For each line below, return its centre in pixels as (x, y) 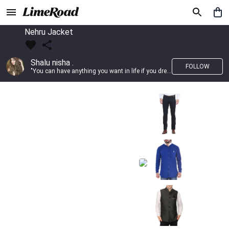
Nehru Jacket (49, 32)
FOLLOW (197, 66)
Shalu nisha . (52, 63)
